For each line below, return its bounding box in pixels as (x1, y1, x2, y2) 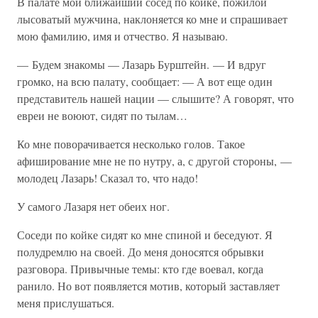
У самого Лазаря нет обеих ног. (17, 199, 170, 214)
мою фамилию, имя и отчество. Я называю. (17, 28, 228, 43)
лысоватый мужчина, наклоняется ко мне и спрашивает (17, 11, 287, 26)
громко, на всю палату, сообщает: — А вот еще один (17, 74, 273, 89)
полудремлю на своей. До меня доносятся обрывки (17, 244, 264, 259)
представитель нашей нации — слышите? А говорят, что (17, 91, 294, 106)
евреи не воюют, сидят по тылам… (17, 108, 187, 123)
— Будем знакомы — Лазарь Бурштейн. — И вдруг (17, 57, 266, 72)
